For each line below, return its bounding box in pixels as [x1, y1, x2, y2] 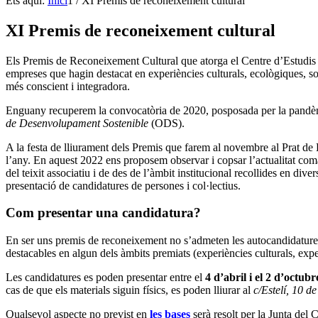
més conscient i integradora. [6, 79, 130, 92]
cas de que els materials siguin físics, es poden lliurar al [6, 284, 253, 297]
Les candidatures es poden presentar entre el [6, 271, 205, 284]
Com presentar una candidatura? [6, 205, 201, 221]
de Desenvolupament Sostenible [6, 116, 148, 129]
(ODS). [148, 116, 185, 129]
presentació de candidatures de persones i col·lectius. [6, 179, 241, 192]
